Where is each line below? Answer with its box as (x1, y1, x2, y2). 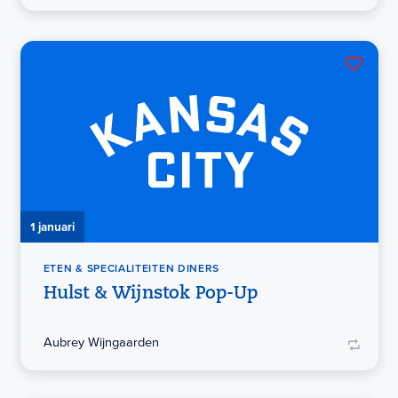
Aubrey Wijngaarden (43, 332, 159, 353)
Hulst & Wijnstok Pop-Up (43, 285, 258, 304)
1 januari (29, 217, 75, 235)
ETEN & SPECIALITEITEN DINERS (43, 260, 220, 277)
